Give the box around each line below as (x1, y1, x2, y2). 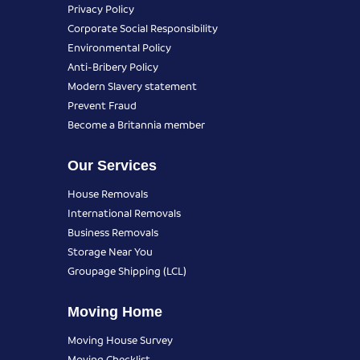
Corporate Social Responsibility (67, 20, 218, 35)
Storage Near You (67, 243, 153, 258)
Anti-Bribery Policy (67, 59, 158, 73)
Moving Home (67, 303, 162, 320)
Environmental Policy (67, 39, 171, 54)
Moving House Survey (67, 332, 173, 346)
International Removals (67, 205, 181, 219)
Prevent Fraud (67, 97, 137, 112)
